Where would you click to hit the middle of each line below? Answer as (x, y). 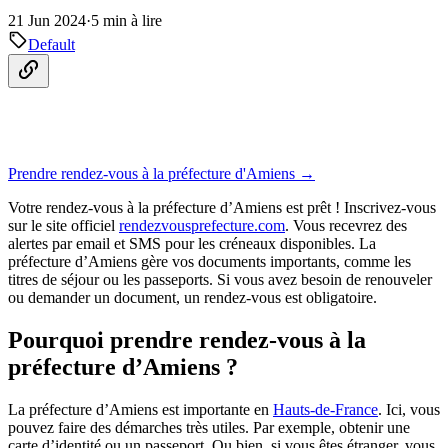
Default (51, 44)
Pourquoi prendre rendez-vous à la (187, 339)
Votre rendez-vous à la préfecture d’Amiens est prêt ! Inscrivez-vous (222, 207)
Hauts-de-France (325, 409)
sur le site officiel (63, 225)
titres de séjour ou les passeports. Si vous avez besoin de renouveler (220, 279)
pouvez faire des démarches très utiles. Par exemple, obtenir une (209, 427)
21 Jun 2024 (47, 20)
